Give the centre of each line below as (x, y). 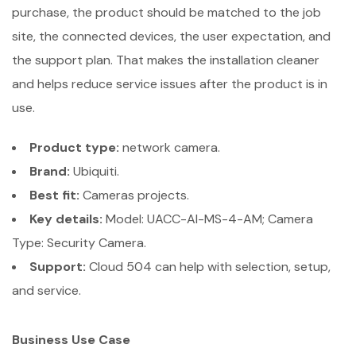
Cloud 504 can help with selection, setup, (208, 267)
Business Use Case (71, 340)
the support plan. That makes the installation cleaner (166, 60)
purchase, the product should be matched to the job (166, 12)
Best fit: (54, 195)
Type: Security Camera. (79, 243)
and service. (46, 290)
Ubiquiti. (95, 171)
